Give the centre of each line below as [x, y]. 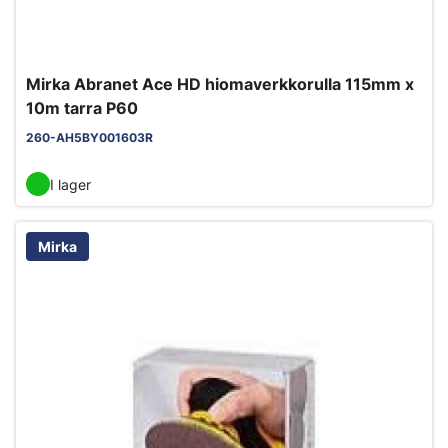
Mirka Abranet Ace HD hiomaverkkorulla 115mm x [220, 84]
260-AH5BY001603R [89, 138]
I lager [70, 184]
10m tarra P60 [82, 108]
